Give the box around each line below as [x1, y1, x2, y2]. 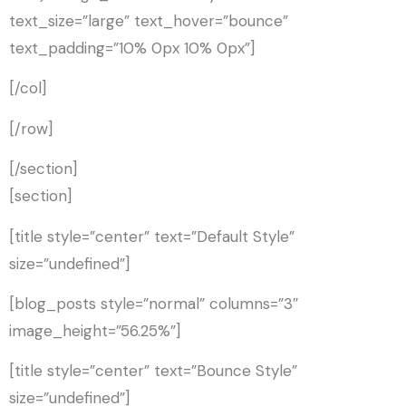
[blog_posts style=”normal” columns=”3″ [9, 293, 298, 314]
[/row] [9, 118, 53, 139]
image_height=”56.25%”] [9, 320, 180, 341]
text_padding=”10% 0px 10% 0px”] [9, 37, 255, 58]
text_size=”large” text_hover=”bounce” [9, 10, 288, 31]
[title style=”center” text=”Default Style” [9, 226, 295, 246]
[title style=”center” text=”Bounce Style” [9, 361, 297, 382]
